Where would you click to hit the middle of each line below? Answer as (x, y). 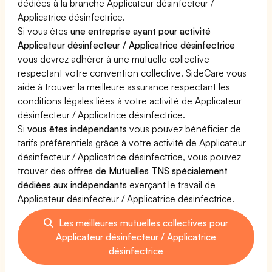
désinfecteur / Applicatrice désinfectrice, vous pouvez (130, 156)
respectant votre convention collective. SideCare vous (132, 73)
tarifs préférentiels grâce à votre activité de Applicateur (132, 142)
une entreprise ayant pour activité (141, 31)
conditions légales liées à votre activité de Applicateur (130, 100)
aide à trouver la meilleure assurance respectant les (124, 87)
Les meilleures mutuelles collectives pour (142, 223)
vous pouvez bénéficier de (184, 128)
